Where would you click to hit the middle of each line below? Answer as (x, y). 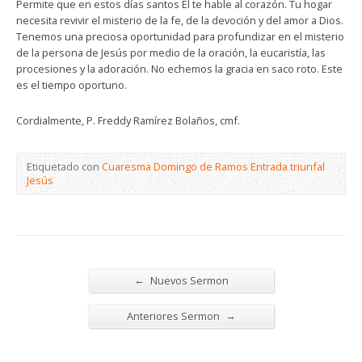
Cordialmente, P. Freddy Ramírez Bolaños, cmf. (128, 120)
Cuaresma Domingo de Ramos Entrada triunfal (213, 166)
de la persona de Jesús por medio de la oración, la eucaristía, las (171, 52)
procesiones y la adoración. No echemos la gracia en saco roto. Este (179, 68)
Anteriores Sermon (174, 316)
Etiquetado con (64, 166)
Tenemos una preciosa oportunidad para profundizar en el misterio (180, 36)
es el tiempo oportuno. (72, 84)
